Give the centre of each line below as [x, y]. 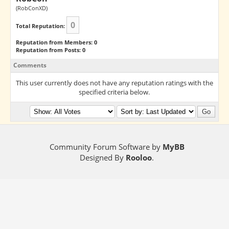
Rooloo [139, 157]
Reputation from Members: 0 [56, 42]
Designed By [103, 157]
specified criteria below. [114, 92]
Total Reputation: [40, 26]
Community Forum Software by [106, 147]
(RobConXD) [31, 8]
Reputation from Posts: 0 [50, 50]
